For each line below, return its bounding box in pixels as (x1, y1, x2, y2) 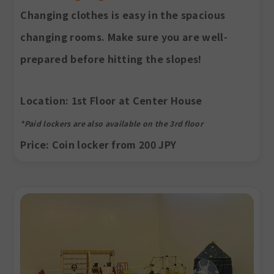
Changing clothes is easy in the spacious (20, 7, 226, 23)
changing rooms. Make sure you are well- (20, 29, 228, 45)
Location (20, 93, 65, 108)
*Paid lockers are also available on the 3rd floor (20, 118, 204, 129)
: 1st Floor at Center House (65, 93, 202, 108)
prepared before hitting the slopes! (20, 51, 202, 67)
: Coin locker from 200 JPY (46, 137, 177, 152)
